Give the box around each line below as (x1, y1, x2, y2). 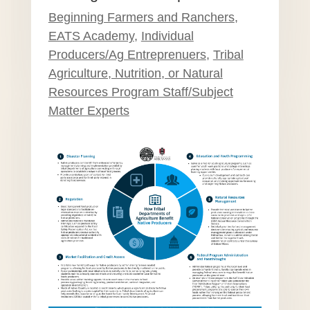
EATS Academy (48, 29, 134, 44)
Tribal (212, 48, 244, 62)
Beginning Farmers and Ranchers (48, 10, 235, 25)
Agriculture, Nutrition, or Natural (48, 66, 223, 81)
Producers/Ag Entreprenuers (48, 48, 206, 62)
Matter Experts (48, 104, 129, 118)
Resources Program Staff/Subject (48, 85, 233, 100)
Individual (140, 29, 194, 44)
